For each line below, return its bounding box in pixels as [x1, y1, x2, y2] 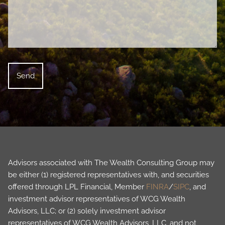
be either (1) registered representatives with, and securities [8, 170, 209, 179]
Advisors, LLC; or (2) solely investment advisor [8, 206, 166, 215]
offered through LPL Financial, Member [8, 182, 147, 191]
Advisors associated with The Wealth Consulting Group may [8, 158, 215, 167]
